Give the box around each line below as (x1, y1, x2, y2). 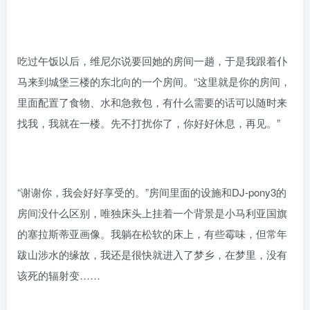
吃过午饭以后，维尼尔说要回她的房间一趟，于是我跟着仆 (17, 53, 287, 68)
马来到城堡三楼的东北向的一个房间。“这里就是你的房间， (17, 73, 291, 89)
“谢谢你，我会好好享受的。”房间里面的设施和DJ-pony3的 (17, 184, 286, 199)
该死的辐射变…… (17, 267, 100, 282)
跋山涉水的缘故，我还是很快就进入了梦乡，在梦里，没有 (17, 246, 287, 262)
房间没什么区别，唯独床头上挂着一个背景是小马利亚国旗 (17, 205, 287, 220)
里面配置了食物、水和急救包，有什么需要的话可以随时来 (17, 94, 287, 109)
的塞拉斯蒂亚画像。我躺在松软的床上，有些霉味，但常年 (17, 226, 287, 241)
